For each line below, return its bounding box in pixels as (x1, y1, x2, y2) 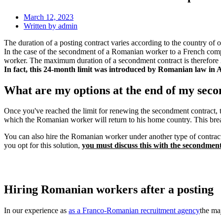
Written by (24, 21, 58, 30)
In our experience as (4, 206, 69, 215)
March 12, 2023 (24, 12, 74, 21)
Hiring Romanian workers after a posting (4, 183, 214, 196)
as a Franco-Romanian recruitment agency (69, 206, 200, 215)
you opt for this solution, (4, 141, 82, 150)
